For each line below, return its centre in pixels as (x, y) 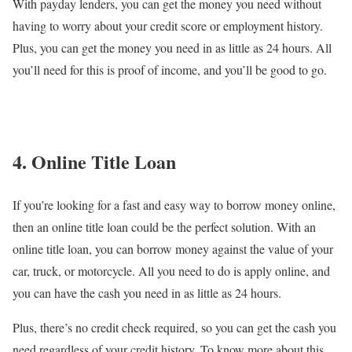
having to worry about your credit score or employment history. (168, 26)
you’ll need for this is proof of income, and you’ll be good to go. (170, 70)
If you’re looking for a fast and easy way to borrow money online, (174, 205)
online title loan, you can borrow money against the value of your (173, 249)
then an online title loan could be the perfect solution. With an (164, 227)
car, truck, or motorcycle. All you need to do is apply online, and (171, 271)
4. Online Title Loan (94, 162)
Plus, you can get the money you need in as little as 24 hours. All (172, 48)
